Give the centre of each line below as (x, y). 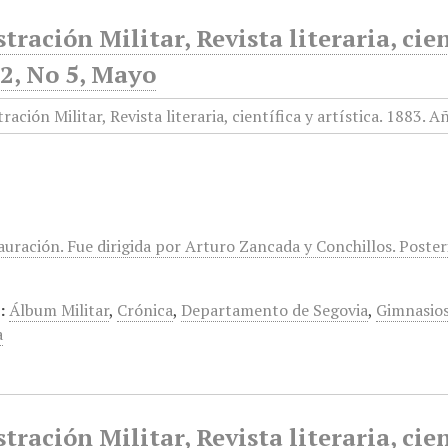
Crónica (145, 310)
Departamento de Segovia (275, 310)
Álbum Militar (59, 310)
